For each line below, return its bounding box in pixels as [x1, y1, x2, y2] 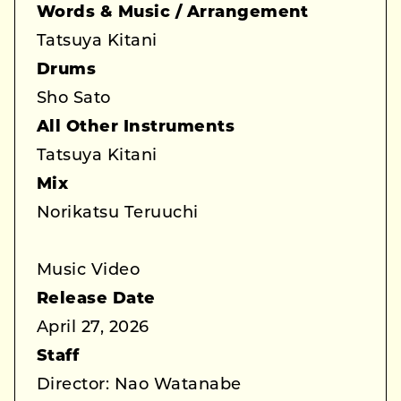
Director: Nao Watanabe [37, 376, 242, 394]
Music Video [37, 261, 141, 279]
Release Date [37, 290, 156, 308]
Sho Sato [37, 90, 111, 107]
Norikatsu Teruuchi [37, 204, 199, 222]
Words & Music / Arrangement [37, 4, 309, 21]
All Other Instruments [37, 118, 235, 136]
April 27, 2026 [37, 319, 149, 337]
